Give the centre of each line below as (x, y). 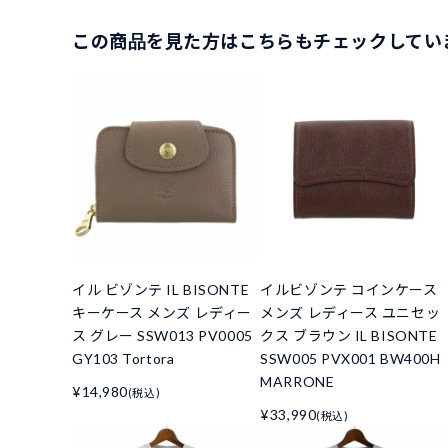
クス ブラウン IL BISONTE (349, 335)
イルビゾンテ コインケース (349, 289)
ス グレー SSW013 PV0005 (162, 335)
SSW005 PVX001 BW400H (350, 358)
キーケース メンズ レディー (162, 312)
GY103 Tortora (123, 358)
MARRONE (297, 381)
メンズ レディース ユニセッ (350, 312)
